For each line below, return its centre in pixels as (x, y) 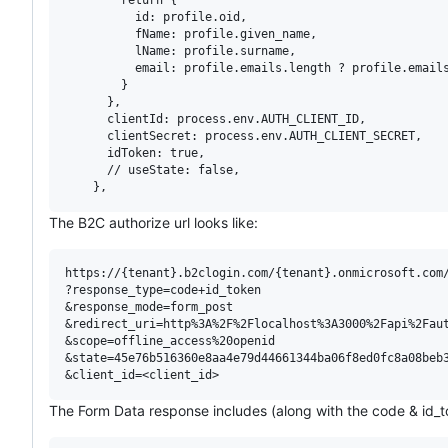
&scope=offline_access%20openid (170, 340)
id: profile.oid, (156, 16)
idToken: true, (135, 152)
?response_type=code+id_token (163, 289)
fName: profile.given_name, (191, 33)
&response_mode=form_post (149, 306)
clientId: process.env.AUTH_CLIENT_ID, (215, 118)
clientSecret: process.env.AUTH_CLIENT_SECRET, (243, 135)
